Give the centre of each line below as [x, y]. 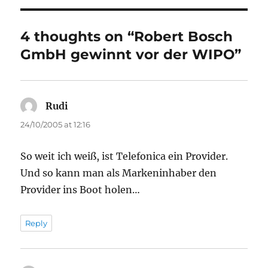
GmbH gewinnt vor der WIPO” [131, 55]
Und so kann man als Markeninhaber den [119, 173]
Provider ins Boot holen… [80, 190]
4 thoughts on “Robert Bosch [127, 37]
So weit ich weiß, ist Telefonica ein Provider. [124, 156]
